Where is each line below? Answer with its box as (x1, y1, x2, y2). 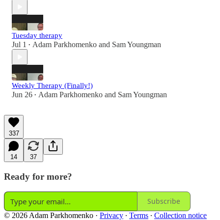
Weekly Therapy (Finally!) (12, 82, 93, 90)
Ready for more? (4, 171, 72, 182)
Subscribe (147, 196, 180, 206)
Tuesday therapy (12, 31, 62, 40)
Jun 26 (12, 90, 32, 99)
